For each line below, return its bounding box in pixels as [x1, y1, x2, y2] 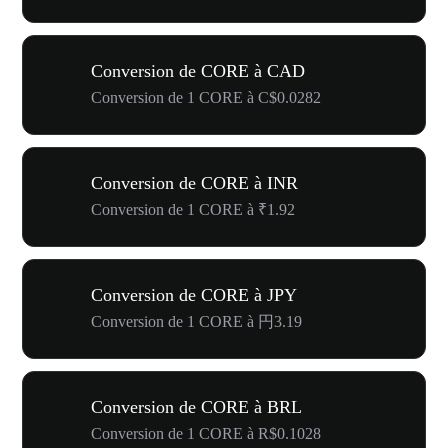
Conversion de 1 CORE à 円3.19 [91, 313, 302, 330]
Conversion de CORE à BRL [91, 397, 302, 417]
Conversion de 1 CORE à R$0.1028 [91, 425, 321, 442]
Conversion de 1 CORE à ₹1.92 [91, 201, 295, 218]
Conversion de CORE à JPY [91, 285, 297, 305]
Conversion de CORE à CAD [91, 61, 305, 81]
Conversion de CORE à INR [91, 173, 298, 193]
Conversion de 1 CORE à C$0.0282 [91, 89, 321, 106]
